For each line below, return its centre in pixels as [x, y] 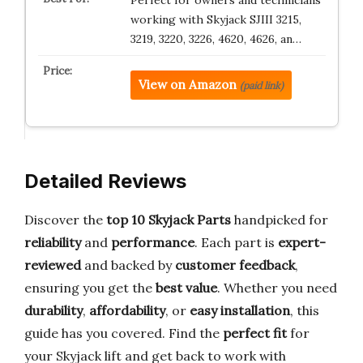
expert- [302, 242]
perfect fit [255, 333]
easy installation [240, 310]
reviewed [53, 265]
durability [53, 310]
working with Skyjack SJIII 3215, [216, 19]
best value [186, 288]
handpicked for [280, 220]
